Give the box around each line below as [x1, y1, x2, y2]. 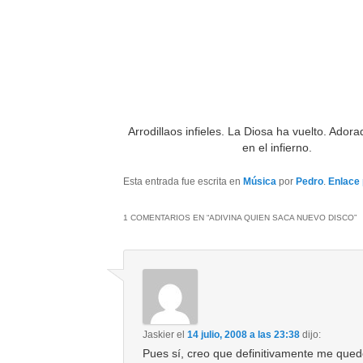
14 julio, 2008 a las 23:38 [187, 328, 301, 340]
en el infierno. [242, 141, 313, 155]
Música [243, 176, 277, 188]
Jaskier [143, 328, 175, 340]
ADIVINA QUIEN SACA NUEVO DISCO [209, 212, 355, 222]
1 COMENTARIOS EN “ [123, 212, 210, 222]
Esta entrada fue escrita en [123, 176, 244, 188]
